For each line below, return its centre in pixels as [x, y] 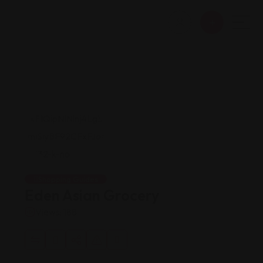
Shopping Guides [68, 179]
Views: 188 [56, 212]
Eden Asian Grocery [92, 195]
